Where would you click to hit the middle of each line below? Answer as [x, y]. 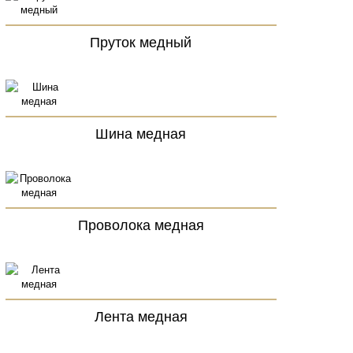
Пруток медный [141, 41]
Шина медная [141, 132]
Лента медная [141, 315]
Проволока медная [141, 224]
